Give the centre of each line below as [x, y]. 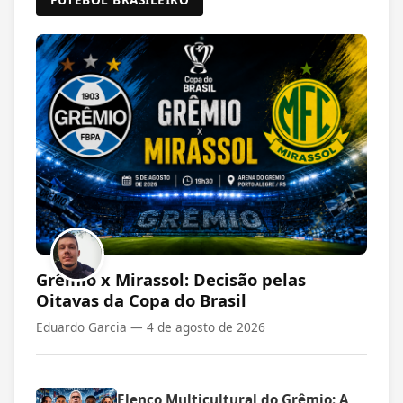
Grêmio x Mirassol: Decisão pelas [171, 280]
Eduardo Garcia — [91, 327]
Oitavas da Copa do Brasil [141, 300]
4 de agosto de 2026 [206, 327]
